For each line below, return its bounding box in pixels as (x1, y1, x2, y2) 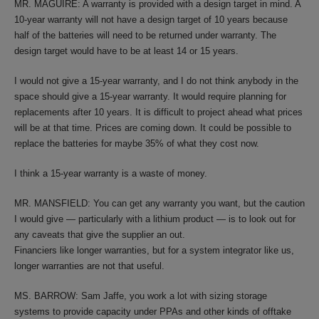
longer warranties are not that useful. (14, 261, 164, 271)
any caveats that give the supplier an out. (14, 229, 185, 240)
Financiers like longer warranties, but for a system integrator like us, (14, 245, 294, 256)
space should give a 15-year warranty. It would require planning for (14, 91, 286, 102)
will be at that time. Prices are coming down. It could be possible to (14, 122, 291, 133)
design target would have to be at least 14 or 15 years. (14, 46, 239, 56)
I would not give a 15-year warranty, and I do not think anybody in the (14, 75, 298, 86)
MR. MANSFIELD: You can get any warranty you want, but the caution (14, 198, 305, 209)
